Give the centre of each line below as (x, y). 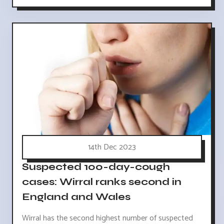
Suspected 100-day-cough (96, 166)
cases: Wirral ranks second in (102, 181)
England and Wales (76, 196)
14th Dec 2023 (112, 147)
